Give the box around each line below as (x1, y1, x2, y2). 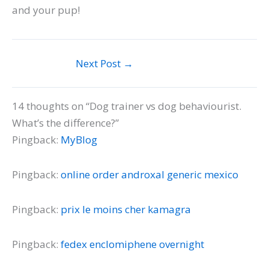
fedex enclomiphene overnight (61, 237, 204, 251)
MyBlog (61, 133, 97, 147)
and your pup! (12, 3, 80, 17)
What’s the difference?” (12, 116, 119, 130)
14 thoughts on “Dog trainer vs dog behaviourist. (12, 99, 241, 113)
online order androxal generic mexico (61, 168, 238, 182)
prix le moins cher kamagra (61, 202, 191, 216)
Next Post (76, 56, 123, 70)
